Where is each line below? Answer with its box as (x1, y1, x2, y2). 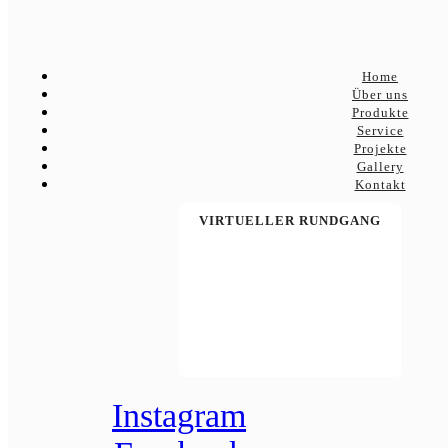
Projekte (353, 141, 407, 156)
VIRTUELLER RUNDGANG (199, 213, 381, 228)
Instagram (112, 397, 246, 434)
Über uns (352, 87, 408, 102)
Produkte (351, 105, 409, 120)
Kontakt (354, 177, 406, 192)
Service (356, 123, 404, 138)
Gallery (356, 159, 404, 174)
